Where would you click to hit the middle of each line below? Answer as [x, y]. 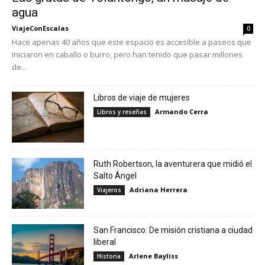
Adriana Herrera [159, 189]
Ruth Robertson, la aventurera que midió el [173, 164]
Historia [109, 256]
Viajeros [109, 190]
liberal [105, 242]
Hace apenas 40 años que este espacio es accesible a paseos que [132, 42]
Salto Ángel [115, 175]
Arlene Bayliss [154, 256]
